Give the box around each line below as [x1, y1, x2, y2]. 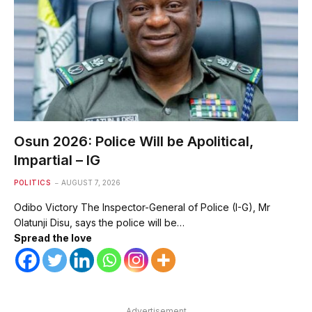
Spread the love [14, 231, 92, 244]
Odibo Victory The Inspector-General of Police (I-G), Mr [14, 201, 270, 213]
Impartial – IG [14, 151, 100, 169]
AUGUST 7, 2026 [61, 178, 120, 187]
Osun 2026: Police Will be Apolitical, [14, 132, 253, 150]
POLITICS [14, 178, 50, 187]
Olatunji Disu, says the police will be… [14, 216, 185, 228]
